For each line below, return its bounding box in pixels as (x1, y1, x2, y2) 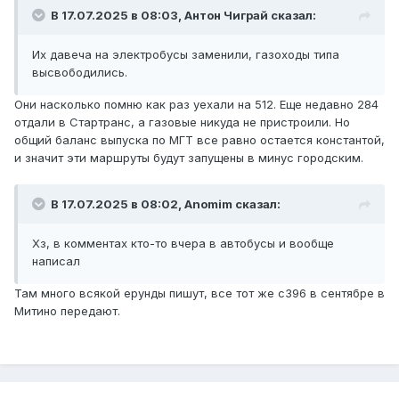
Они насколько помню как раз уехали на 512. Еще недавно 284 (14, 97, 379, 112)
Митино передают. (14, 304, 124, 319)
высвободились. (32, 65, 127, 80)
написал (32, 254, 84, 269)
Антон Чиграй (184, 8, 268, 23)
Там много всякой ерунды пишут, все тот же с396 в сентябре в (14, 286, 385, 301)
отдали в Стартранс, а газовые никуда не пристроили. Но (14, 115, 350, 130)
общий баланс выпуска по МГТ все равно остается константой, (14, 133, 385, 148)
